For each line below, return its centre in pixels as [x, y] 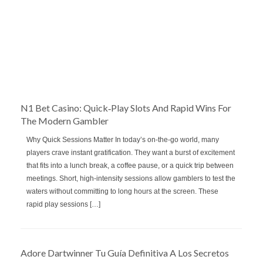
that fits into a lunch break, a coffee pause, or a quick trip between [130, 165]
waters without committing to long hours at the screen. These [122, 191]
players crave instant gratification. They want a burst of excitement [131, 152]
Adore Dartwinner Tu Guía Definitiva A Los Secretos [125, 252]
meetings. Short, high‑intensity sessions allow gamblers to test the [131, 178]
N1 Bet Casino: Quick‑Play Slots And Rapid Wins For [126, 107]
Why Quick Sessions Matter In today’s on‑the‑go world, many [123, 139]
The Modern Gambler [65, 120]
